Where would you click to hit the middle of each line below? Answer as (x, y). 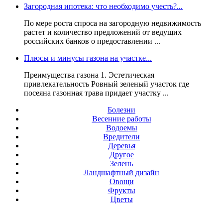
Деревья (121, 145)
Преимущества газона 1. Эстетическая (89, 75)
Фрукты (121, 190)
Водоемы (121, 127)
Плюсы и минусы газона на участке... (88, 58)
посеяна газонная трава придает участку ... (96, 93)
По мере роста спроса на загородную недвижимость (112, 23)
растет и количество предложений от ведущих (103, 32)
